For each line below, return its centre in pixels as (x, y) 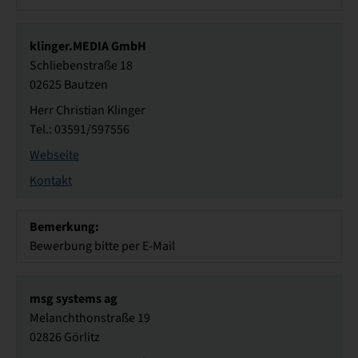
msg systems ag (74, 299)
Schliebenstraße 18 (81, 66)
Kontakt (51, 181)
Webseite (54, 155)
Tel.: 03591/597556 (80, 130)
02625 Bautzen (69, 85)
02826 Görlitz (65, 338)
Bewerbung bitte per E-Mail (102, 247)
